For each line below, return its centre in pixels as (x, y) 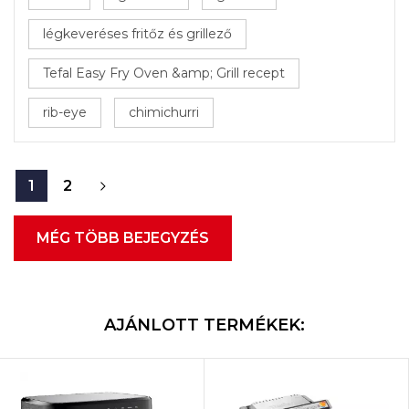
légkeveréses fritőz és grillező (137, 34)
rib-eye (65, 112)
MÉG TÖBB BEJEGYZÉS (123, 238)
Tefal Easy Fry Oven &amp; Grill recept (164, 73)
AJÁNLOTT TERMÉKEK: (204, 325)
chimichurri (164, 112)
